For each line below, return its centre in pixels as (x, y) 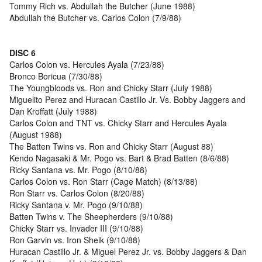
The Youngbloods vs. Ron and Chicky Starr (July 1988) (111, 88)
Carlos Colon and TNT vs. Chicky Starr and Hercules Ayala (118, 123)
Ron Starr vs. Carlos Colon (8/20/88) (77, 193)
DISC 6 (23, 53)
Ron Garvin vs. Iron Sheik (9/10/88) (75, 240)
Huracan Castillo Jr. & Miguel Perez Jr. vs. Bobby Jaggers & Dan (128, 252)
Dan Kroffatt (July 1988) (53, 111)
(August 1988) (36, 135)
